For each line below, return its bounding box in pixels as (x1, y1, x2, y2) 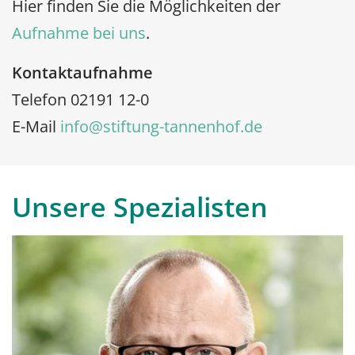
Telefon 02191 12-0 (12, 88, 149, 110)
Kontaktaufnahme (12, 61, 153, 83)
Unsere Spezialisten (12, 188, 268, 225)
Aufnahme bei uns (12, 21, 146, 44)
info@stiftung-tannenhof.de (60, 115, 262, 137)
